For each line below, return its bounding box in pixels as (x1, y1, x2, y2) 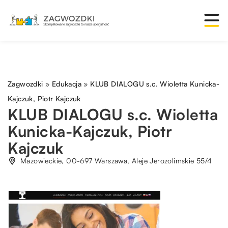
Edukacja (51, 79, 82, 88)
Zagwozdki (8, 79, 43, 88)
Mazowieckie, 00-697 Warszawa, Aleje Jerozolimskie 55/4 (20, 156, 212, 165)
